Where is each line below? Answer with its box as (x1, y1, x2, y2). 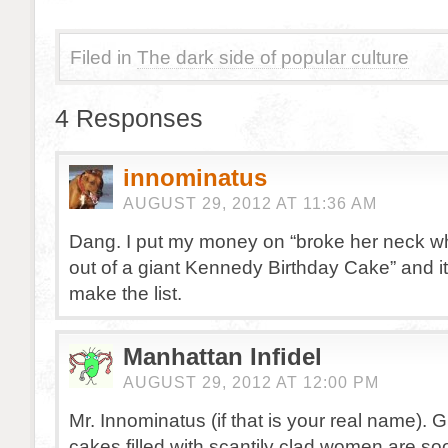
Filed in (70, 46, 132, 68)
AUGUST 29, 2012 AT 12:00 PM (123, 374, 379, 391)
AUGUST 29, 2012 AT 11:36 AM (123, 195, 377, 212)
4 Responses (55, 104, 203, 132)
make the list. (69, 282, 182, 304)
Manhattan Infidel (123, 343, 322, 370)
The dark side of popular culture (137, 46, 409, 68)
